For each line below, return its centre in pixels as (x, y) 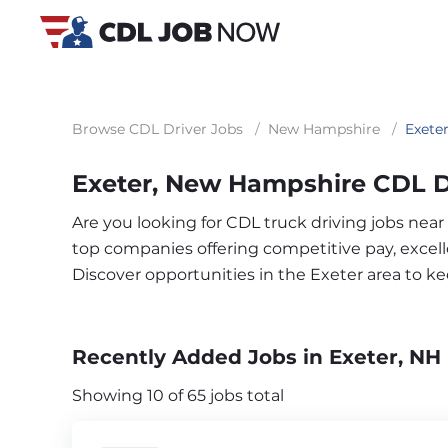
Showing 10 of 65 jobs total (178, 395)
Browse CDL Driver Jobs (157, 129)
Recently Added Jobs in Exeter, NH (256, 357)
